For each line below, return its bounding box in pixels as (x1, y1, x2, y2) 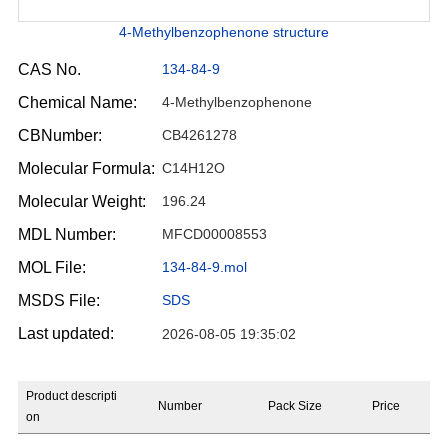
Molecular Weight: (17, 193, 146, 210)
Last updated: (17, 325, 114, 342)
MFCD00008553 (162, 226, 268, 242)
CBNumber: (17, 127, 102, 144)
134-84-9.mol (162, 259, 248, 275)
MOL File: (17, 259, 86, 276)
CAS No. (17, 61, 81, 78)
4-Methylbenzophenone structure (119, 24, 329, 40)
